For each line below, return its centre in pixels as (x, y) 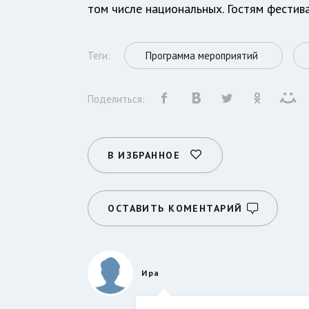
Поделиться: (117, 99)
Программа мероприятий (202, 55)
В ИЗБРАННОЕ (144, 155)
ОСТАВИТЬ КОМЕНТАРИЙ (175, 208)
